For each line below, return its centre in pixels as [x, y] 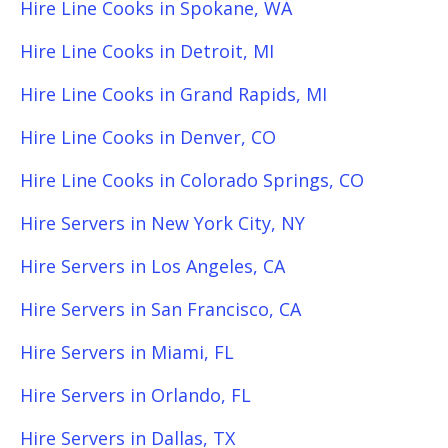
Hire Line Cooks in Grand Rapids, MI [173, 94]
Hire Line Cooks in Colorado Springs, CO [192, 180]
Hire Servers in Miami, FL [127, 352]
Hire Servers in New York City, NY [162, 223]
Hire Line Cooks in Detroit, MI [147, 51]
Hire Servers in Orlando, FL [135, 395]
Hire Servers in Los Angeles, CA [152, 266]
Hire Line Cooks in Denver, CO [148, 137]
